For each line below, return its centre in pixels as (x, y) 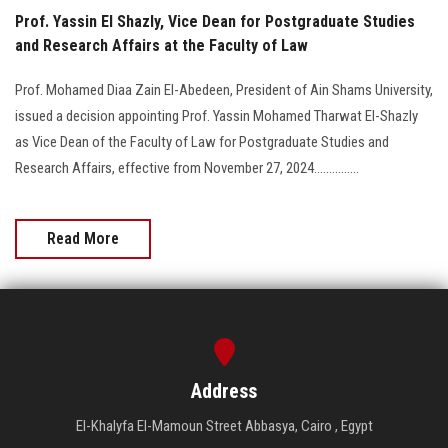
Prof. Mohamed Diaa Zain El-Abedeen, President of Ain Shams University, (224, 89)
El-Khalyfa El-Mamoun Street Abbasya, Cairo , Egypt (224, 425)
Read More (83, 238)
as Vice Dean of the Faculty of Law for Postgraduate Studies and (202, 141)
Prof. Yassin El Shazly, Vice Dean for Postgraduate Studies (215, 21)
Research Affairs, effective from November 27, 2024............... (187, 167)
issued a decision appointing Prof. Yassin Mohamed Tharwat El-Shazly (216, 115)
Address (224, 390)
